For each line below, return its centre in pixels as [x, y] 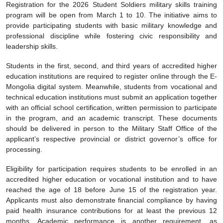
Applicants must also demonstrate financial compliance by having [111, 200]
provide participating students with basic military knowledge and [111, 25]
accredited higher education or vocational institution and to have [111, 179]
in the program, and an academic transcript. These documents [111, 118]
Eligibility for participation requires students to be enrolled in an [111, 168]
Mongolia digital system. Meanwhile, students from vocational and [111, 86]
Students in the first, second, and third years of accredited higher [111, 65]
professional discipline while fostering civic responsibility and [111, 36]
